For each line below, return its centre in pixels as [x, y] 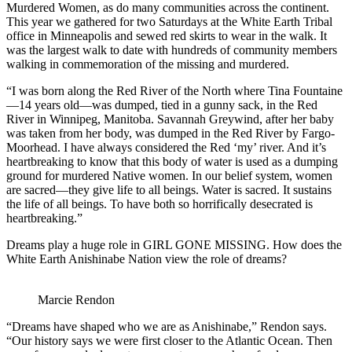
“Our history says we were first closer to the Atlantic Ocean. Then [169, 341]
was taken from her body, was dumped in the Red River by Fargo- [170, 134]
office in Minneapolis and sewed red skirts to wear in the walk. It [167, 36]
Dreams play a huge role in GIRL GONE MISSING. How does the [174, 245]
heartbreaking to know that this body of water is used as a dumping [172, 162]
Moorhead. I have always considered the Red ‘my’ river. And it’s [166, 148]
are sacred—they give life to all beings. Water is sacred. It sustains [169, 190]
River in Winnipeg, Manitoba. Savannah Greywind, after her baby [170, 119]
